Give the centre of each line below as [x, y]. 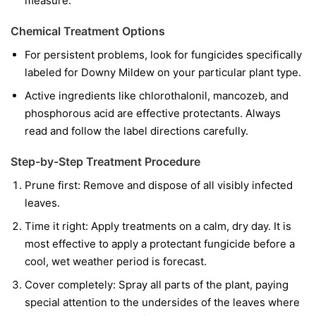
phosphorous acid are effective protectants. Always [153, 114]
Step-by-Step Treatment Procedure [105, 162]
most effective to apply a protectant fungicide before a [160, 244]
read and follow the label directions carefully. [136, 131]
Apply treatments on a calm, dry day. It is [190, 226]
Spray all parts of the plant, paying [202, 285]
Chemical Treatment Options [88, 31]
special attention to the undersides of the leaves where [162, 303]
